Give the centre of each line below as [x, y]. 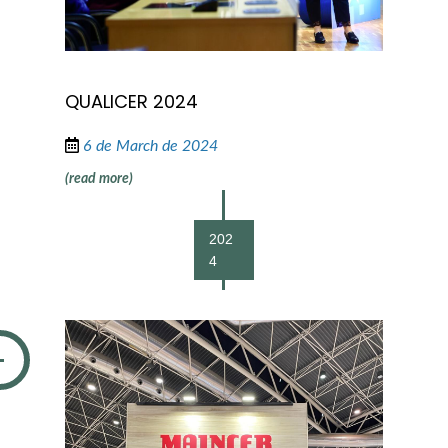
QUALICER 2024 [131, 101]
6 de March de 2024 [150, 145]
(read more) [98, 178]
